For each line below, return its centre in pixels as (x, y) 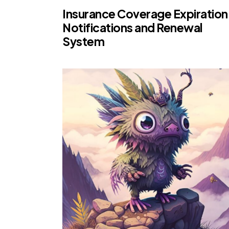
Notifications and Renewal (132, 28)
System (83, 41)
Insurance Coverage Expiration (145, 14)
